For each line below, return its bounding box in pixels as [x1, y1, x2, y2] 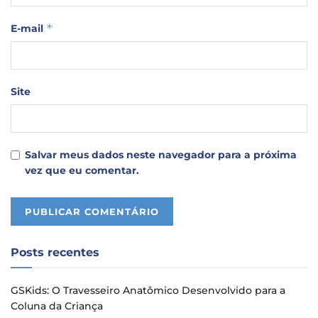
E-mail [11, 22, 46, 35]
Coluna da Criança [11, 300, 103, 313]
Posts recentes [11, 246, 99, 260]
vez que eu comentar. [25, 164, 139, 177]
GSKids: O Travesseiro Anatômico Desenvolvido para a [11, 284, 285, 297]
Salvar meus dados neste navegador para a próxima [25, 148, 297, 162]
